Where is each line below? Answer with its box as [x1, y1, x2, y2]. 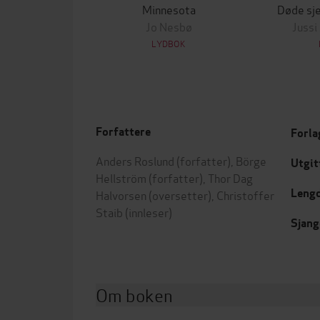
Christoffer [216, 186, 274, 203]
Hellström [96, 169, 146, 186]
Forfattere [96, 124, 151, 139]
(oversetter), [146, 186, 216, 203]
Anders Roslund [96, 152, 174, 169]
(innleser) [123, 204, 172, 220]
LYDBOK [151, 37, 186, 49]
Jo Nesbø [145, 18, 192, 34]
